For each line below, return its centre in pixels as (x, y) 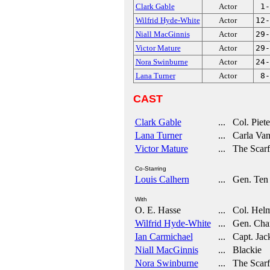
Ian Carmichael (164, 237)
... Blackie (237, 250)
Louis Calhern (162, 179)
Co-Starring (150, 168)
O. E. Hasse (158, 210)
